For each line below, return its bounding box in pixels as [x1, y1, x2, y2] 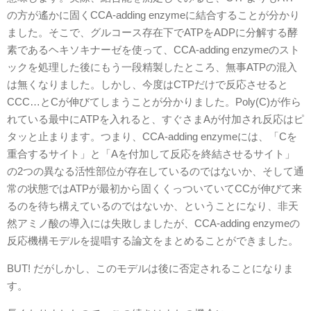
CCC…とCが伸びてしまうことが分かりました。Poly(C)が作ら [7, 96, 301, 108]
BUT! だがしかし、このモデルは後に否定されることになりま [7, 262, 294, 274]
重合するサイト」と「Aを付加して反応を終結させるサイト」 [7, 148, 295, 160]
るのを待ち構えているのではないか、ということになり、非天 [7, 200, 299, 212]
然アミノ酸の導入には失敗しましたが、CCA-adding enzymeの [7, 217, 300, 229]
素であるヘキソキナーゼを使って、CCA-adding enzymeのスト [7, 44, 300, 56]
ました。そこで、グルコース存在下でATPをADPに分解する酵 [7, 26, 298, 38]
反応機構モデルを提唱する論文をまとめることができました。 [7, 235, 299, 246]
